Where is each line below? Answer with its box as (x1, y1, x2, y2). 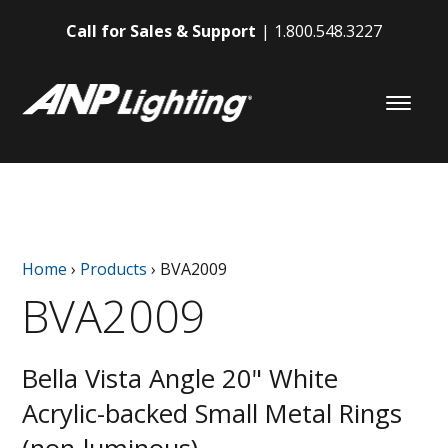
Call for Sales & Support (66, 20, 256, 42)
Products (80, 257, 148, 280)
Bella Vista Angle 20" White (22, 360, 339, 396)
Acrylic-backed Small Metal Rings (22, 395, 403, 431)
